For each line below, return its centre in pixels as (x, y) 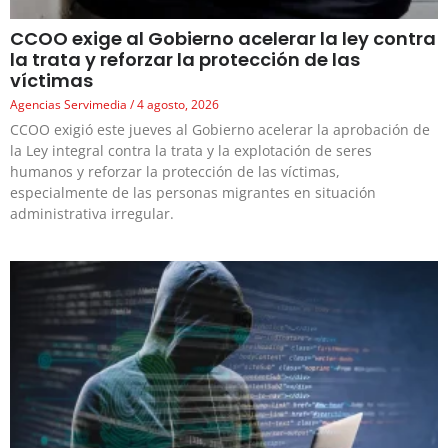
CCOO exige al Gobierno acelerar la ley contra (223, 39)
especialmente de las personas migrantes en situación (193, 193)
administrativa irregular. (92, 214)
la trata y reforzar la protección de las (185, 60)
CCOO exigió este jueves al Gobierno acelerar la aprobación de (220, 130)
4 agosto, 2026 (176, 105)
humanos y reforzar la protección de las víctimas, (175, 172)
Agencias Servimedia (70, 105)
